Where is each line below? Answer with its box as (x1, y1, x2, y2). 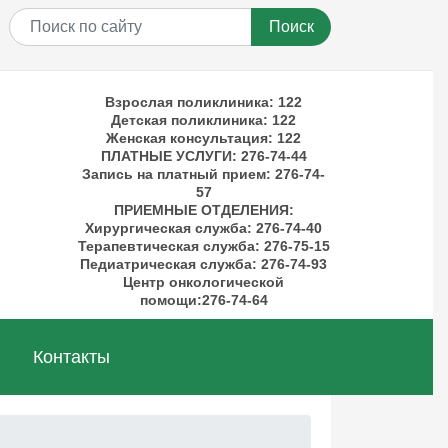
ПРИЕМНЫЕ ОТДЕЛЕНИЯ (113, 202, 289, 218)
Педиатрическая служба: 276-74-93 (80, 256, 327, 272)
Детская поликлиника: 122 (111, 112, 296, 128)
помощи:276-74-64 (139, 292, 268, 308)
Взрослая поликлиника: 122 (105, 94, 302, 110)
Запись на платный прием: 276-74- (82, 166, 325, 182)
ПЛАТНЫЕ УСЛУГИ (100, 148, 232, 164)
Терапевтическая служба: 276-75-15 (77, 238, 330, 254)
